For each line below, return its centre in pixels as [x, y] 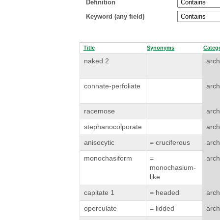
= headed [164, 193]
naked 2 [97, 61]
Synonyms [161, 48]
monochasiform [108, 158]
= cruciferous [170, 143]
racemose [100, 111]
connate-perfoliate [112, 86]
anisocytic [99, 143]
